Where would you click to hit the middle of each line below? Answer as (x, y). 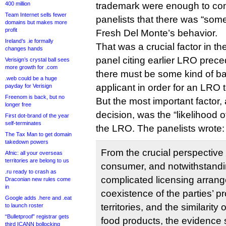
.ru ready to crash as (31, 172)
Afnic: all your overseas (34, 153)
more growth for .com (31, 67)
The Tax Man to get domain (38, 134)
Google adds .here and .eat (38, 198)
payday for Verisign (29, 86)
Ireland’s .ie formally (29, 41)
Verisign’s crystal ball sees (37, 60)
